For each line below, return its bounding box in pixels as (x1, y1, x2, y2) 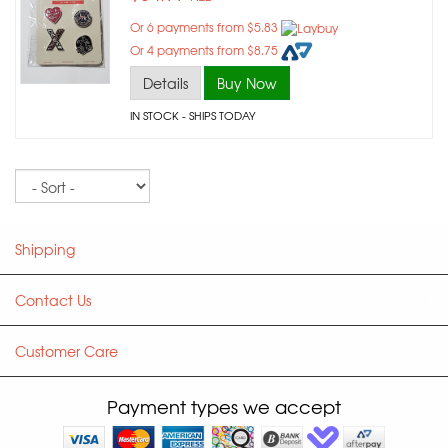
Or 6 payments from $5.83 (130, 17, 281, 36)
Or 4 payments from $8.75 (130, 41, 281, 60)
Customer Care (15, 341, 118, 362)
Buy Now (217, 73, 277, 94)
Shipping (15, 239, 75, 260)
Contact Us (15, 290, 91, 311)
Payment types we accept (107, 393, 341, 421)
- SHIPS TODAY (179, 107, 256, 124)
